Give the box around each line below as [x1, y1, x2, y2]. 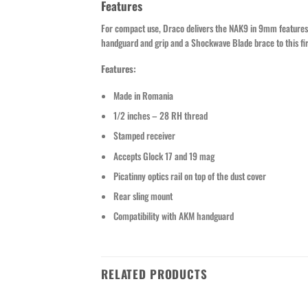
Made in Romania [113, 89, 173, 103]
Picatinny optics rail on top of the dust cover [113, 168, 266, 183]
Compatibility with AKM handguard [113, 209, 234, 223]
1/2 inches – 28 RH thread [113, 109, 208, 123]
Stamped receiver [113, 129, 175, 143]
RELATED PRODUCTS [101, 265, 208, 283]
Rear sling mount [113, 188, 173, 203]
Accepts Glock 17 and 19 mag [113, 148, 214, 163]
